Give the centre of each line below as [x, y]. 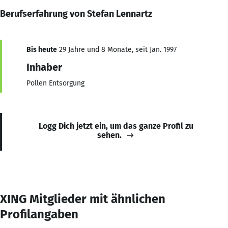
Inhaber [44, 67]
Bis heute [42, 49]
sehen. [109, 135]
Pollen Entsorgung [55, 83]
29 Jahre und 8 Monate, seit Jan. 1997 [117, 49]
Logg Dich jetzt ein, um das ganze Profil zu [116, 126]
